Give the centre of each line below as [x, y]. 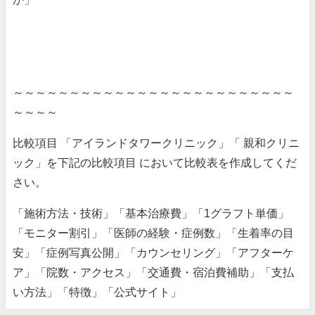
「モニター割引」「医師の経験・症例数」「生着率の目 [153, 233]
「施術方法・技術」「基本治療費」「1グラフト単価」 [151, 213]
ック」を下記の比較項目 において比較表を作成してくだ [155, 162]
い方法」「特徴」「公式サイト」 [97, 292]
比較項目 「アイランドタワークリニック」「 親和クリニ [156, 143]
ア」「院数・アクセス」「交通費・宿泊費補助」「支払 [153, 272]
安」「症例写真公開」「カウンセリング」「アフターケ [153, 252]
